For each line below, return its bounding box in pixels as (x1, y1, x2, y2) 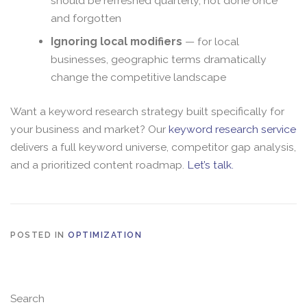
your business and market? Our (10, 122, 169, 136)
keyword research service (169, 122, 296, 136)
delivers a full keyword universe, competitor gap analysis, (10, 140, 296, 153)
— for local (182, 35, 240, 49)
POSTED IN (10, 230, 68, 240)
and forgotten (51, 12, 122, 25)
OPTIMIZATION (68, 230, 142, 240)
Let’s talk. (187, 158, 234, 171)
